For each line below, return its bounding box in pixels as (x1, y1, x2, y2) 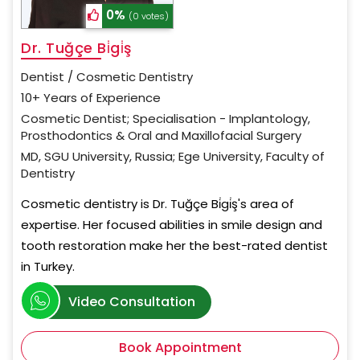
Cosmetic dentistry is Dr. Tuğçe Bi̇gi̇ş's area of (21, 195, 294, 213)
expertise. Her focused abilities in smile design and (21, 216, 322, 234)
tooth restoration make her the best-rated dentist (21, 237, 328, 255)
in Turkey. (21, 258, 75, 276)
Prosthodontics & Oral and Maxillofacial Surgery (21, 127, 301, 145)
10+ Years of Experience (21, 89, 161, 107)
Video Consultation (68, 292, 195, 312)
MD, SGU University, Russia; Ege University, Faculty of (21, 148, 325, 166)
